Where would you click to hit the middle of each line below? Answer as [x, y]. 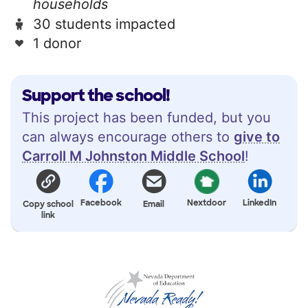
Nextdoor [207, 202]
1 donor [57, 43]
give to [257, 136]
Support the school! [96, 95]
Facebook [101, 202]
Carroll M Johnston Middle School [133, 156]
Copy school [48, 204]
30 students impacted [104, 24]
